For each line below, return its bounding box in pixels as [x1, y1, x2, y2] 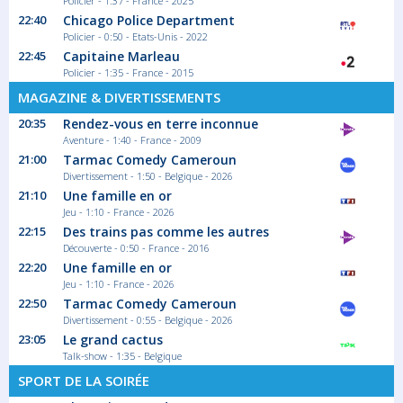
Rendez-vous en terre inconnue [63, 115, 258, 132]
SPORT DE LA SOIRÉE [18, 372, 149, 390]
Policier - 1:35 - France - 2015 [63, 66, 193, 79]
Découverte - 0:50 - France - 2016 [63, 241, 210, 255]
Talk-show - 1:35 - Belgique [63, 349, 182, 363]
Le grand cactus [63, 331, 163, 348]
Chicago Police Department [63, 12, 235, 29]
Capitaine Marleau [63, 48, 180, 65]
